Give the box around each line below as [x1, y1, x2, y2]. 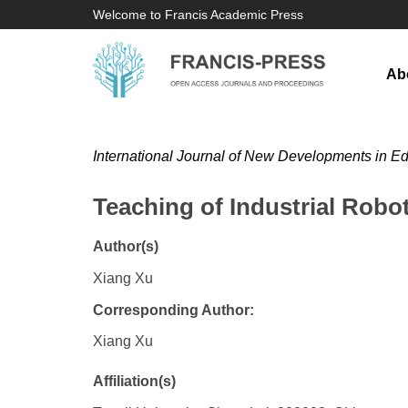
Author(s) [93, 239, 158, 254]
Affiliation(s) [93, 373, 176, 389]
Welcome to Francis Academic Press [93, 7, 303, 22]
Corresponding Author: [93, 302, 254, 318]
